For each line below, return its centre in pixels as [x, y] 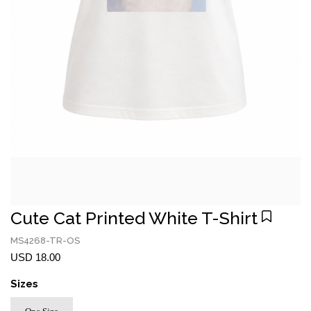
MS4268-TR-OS [45, 241]
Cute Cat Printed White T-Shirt [134, 218]
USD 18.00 [35, 257]
